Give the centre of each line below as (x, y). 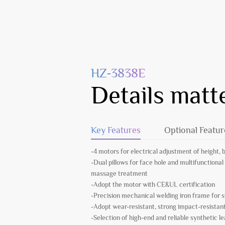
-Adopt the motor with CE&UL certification (153, 185)
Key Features (116, 130)
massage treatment (120, 174)
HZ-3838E (119, 73)
